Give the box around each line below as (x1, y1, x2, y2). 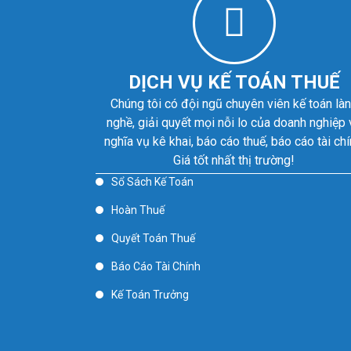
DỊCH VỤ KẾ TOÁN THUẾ (128, 71, 340, 93)
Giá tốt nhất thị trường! (173, 153, 295, 168)
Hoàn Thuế (111, 204, 165, 216)
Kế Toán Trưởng (111, 288, 189, 301)
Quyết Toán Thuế (111, 232, 195, 244)
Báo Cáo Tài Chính (111, 260, 201, 273)
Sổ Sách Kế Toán (111, 175, 194, 188)
